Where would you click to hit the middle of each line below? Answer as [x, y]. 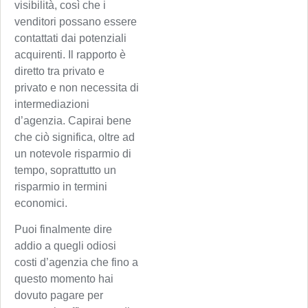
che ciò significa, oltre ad [75, 137]
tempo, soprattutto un [65, 170]
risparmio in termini [61, 186]
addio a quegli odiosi [65, 246]
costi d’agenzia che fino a [76, 263]
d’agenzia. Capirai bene [73, 120]
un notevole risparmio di [73, 153]
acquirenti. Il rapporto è [70, 54]
